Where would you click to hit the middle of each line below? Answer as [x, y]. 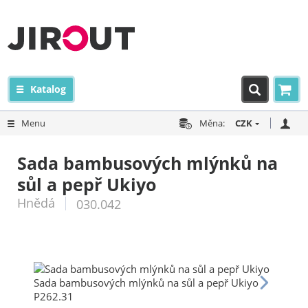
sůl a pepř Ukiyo [87, 184]
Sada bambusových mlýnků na [147, 163]
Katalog [48, 89]
